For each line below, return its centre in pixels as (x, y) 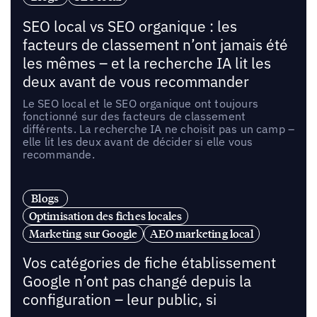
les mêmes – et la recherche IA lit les (146, 63)
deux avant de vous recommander (136, 81)
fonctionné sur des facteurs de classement (134, 116)
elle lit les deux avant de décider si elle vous (138, 141)
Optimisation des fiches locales (105, 215)
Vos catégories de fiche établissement (149, 263)
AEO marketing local (202, 233)
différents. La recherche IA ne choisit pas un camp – (158, 128)
